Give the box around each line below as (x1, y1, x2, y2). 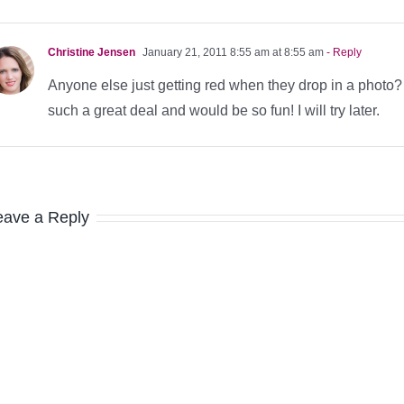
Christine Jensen (48, 45, 135, 59)
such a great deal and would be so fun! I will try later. (48, 102, 380, 118)
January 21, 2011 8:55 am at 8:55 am (140, 45, 324, 59)
